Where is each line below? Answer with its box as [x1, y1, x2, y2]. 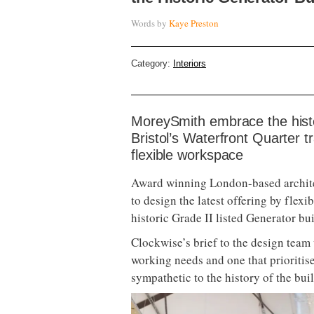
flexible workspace [131, 146, 244, 163]
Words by [131, 16, 169, 29]
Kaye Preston [169, 16, 219, 29]
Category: [131, 57, 173, 69]
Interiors [173, 57, 206, 69]
